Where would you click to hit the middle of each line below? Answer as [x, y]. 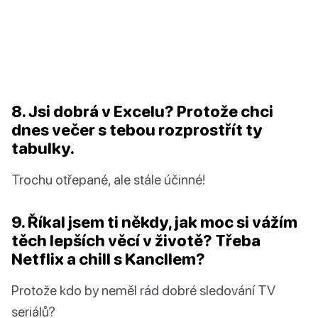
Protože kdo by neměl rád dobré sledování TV [143, 290]
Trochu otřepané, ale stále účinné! [108, 180]
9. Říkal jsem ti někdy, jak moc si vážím [154, 222]
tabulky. [43, 148]
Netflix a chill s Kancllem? [108, 259]
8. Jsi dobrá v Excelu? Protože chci [142, 111]
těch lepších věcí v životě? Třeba [136, 241]
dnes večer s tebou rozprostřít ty [137, 130]
